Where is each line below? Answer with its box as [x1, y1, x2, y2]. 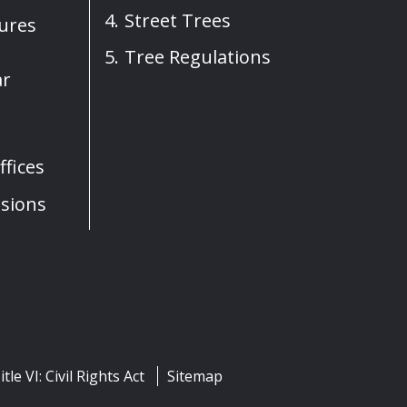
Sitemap [167, 366, 223, 387]
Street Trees [124, 7, 231, 33]
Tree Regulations [124, 44, 271, 69]
